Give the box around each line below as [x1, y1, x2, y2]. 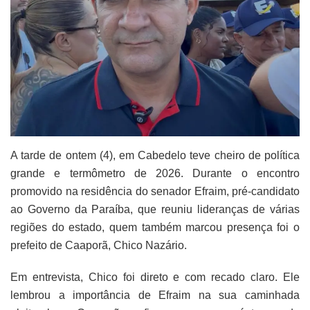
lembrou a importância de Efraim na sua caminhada [10, 289, 300, 301]
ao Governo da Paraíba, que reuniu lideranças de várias [10, 203, 300, 215]
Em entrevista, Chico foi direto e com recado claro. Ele [10, 271, 300, 283]
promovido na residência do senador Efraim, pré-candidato [10, 185, 300, 197]
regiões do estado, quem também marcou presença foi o [10, 221, 300, 233]
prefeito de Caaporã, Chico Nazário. [10, 239, 187, 251]
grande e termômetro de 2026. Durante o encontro [10, 167, 300, 179]
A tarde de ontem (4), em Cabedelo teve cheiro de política [10, 149, 300, 161]
